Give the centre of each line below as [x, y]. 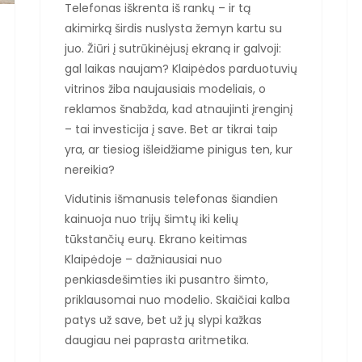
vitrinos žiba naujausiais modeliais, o [165, 89]
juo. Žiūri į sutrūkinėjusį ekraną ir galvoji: [173, 48]
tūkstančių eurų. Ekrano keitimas [156, 240]
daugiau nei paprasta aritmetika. [157, 341]
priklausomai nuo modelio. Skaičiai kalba [177, 300]
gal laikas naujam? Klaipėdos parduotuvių [181, 69]
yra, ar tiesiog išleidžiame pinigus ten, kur [179, 149]
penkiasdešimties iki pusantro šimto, [166, 280]
